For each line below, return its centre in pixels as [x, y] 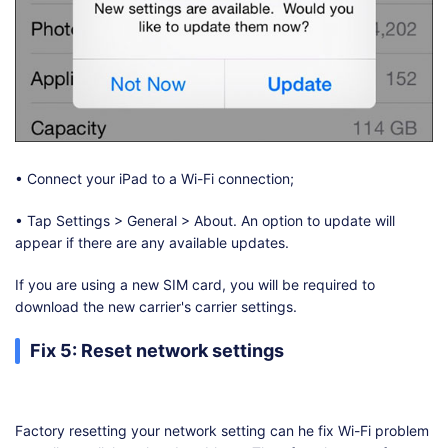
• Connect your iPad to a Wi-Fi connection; [154, 178]
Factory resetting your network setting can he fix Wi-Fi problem [222, 430]
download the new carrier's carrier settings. [156, 306]
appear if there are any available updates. [152, 242]
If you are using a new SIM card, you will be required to [195, 284]
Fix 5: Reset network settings [157, 350]
